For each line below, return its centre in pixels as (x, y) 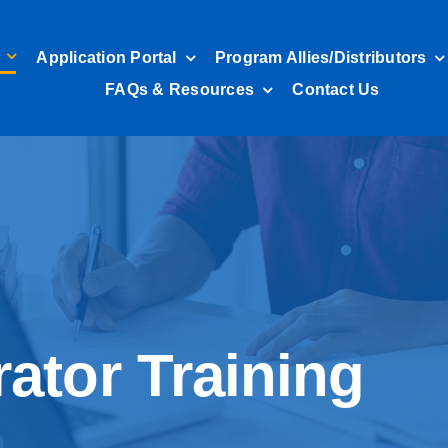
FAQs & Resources (180, 89)
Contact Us (336, 89)
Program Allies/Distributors (320, 57)
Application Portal (106, 57)
